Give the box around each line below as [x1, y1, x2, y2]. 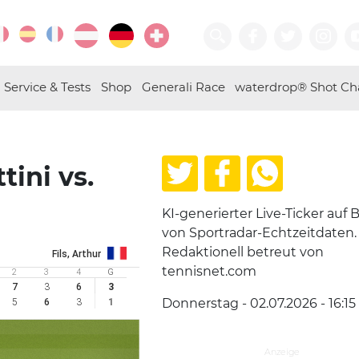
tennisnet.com [162, 264, 256, 279]
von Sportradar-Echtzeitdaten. [162, 225, 357, 240]
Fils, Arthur [52, 248, 101, 260]
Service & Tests [4, 79, 91, 95]
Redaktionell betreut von [162, 244, 324, 260]
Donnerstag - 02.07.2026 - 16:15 [162, 296, 356, 311]
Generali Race [141, 79, 225, 95]
